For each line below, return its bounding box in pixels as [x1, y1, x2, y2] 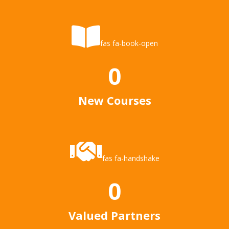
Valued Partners [68, 208, 161, 223]
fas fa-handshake [102, 153, 159, 164]
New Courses [78, 93, 151, 108]
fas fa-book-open [100, 38, 158, 49]
